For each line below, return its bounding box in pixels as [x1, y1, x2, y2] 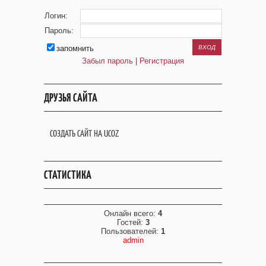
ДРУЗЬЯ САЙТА [44, 90, 97, 105]
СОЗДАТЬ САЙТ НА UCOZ [50, 127, 119, 139]
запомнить [56, 43, 94, 53]
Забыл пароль [82, 56, 133, 65]
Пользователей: [101, 226, 161, 236]
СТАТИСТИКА [44, 167, 91, 182]
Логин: [45, 11, 68, 20]
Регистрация [140, 56, 184, 65]
